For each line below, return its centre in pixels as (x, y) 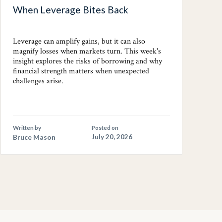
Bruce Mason (34, 137)
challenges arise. (38, 81)
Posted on (105, 128)
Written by (27, 128)
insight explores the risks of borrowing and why (88, 61)
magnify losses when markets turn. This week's (87, 52)
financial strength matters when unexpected (81, 71)
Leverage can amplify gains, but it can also (79, 42)
